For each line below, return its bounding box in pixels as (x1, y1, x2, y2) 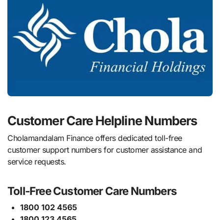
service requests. (7, 156, 66, 166)
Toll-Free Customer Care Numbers (7, 184, 177, 197)
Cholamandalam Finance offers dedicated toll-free (7, 133, 182, 143)
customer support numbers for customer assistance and (7, 144, 202, 155)
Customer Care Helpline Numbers (7, 112, 197, 128)
